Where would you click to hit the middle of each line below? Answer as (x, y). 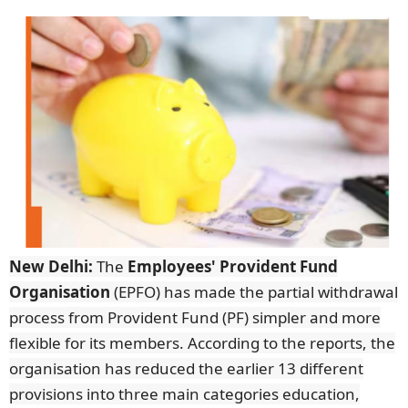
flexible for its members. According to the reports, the (202, 342)
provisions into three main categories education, (184, 393)
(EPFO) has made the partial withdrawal (254, 291)
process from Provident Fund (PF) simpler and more (195, 317)
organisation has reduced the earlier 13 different (186, 368)
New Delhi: (53, 266)
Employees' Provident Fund (233, 266)
